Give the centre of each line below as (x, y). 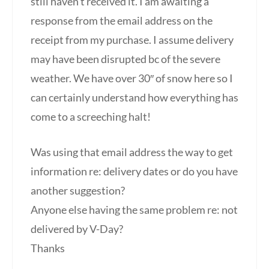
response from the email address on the (122, 21)
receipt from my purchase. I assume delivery (132, 40)
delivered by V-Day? (77, 229)
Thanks (48, 248)
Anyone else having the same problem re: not (134, 210)
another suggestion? (78, 191)
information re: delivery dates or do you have (134, 171)
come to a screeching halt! (91, 117)
